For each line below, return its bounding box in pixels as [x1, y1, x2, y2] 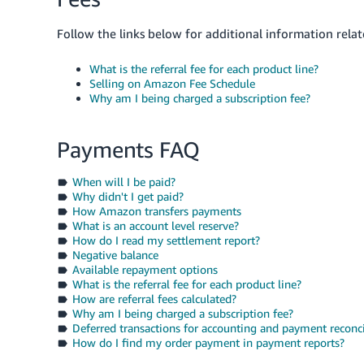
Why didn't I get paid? [71, 189, 184, 203]
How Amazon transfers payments [71, 204, 241, 218]
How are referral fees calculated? [71, 292, 236, 305]
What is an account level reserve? [71, 219, 239, 232]
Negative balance [71, 248, 158, 262]
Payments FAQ [57, 136, 200, 162]
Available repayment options [71, 262, 218, 276]
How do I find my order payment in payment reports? [71, 336, 344, 349]
